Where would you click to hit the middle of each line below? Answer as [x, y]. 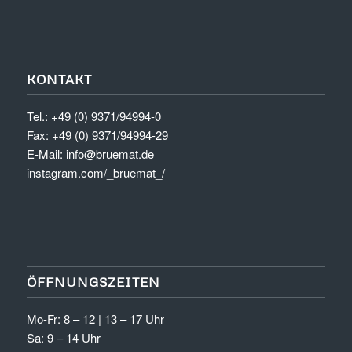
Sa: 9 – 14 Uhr [63, 337]
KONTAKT [59, 79]
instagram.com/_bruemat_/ [95, 172]
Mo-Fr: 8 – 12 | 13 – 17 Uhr [95, 318]
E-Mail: [46, 153]
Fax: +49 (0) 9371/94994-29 [97, 134]
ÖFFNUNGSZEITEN [93, 281]
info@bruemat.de [110, 153]
